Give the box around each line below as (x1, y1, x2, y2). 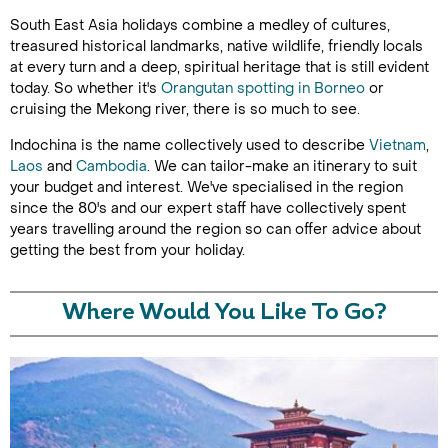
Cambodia (76, 157, 147, 176)
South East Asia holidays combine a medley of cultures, (10, 16, 390, 35)
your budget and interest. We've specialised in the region (10, 178, 403, 197)
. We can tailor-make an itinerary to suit (147, 157, 417, 176)
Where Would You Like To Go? (61, 302, 387, 325)
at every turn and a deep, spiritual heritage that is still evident (10, 58, 429, 77)
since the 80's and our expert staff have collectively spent (10, 199, 406, 218)
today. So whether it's (10, 79, 161, 98)
